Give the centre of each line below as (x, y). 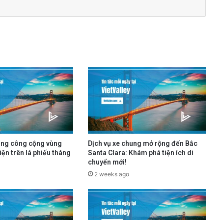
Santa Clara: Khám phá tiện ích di (140, 152)
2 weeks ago (111, 174)
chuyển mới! (107, 162)
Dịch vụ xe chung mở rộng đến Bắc (142, 143)
